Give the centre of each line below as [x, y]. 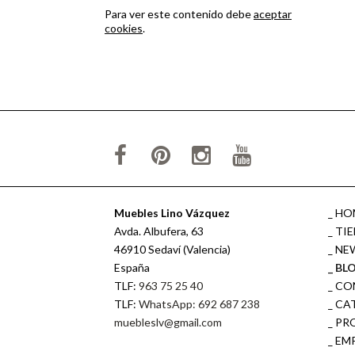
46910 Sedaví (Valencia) [173, 249]
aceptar [273, 14]
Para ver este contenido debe [179, 14]
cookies [124, 28]
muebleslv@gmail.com [168, 322]
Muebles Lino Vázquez [172, 213]
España [132, 267]
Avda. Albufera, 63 [159, 231]
